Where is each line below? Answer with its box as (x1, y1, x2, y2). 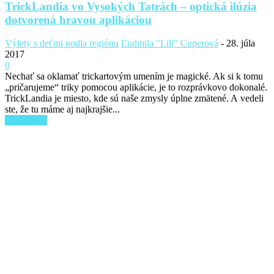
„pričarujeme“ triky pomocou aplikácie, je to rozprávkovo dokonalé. (5, 82, 267, 93)
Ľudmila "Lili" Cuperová (121, 38, 218, 49)
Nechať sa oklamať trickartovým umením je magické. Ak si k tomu (5, 71, 263, 82)
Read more (5, 115, 47, 126)
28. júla (226, 38, 255, 49)
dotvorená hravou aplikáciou (5, 13, 152, 26)
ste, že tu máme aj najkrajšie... (5, 104, 120, 115)
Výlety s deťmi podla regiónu (5, 38, 119, 49)
